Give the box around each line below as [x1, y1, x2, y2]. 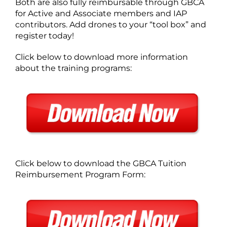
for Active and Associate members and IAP [15, 8, 187, 18]
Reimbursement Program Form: [15, 169, 145, 179]
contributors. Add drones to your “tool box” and [15, 19, 206, 29]
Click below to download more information [15, 52, 188, 62]
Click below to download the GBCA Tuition [15, 158, 186, 168]
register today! [15, 30, 74, 41]
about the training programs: [15, 63, 132, 73]
